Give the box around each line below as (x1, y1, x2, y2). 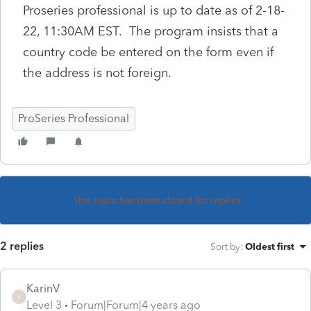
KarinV (26, 281, 60, 295)
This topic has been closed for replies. (73, 194, 244, 206)
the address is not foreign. (23, 65, 171, 81)
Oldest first (245, 240, 294, 252)
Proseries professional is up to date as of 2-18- (23, 2, 285, 18)
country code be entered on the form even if (23, 44, 274, 60)
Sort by (210, 240, 240, 252)
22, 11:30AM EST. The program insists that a (23, 23, 278, 39)
